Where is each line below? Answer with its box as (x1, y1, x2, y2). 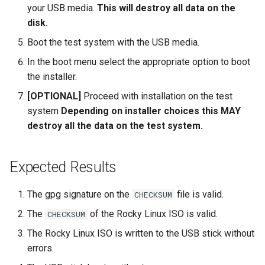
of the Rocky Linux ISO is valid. (88, 208, 218, 219)
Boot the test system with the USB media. (27, 37, 199, 48)
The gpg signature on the (27, 189, 132, 200)
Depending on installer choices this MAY (61, 105, 241, 117)
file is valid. (174, 189, 224, 200)
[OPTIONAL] (27, 91, 81, 102)
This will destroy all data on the (97, 2, 235, 14)
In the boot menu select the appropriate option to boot (27, 56, 250, 67)
